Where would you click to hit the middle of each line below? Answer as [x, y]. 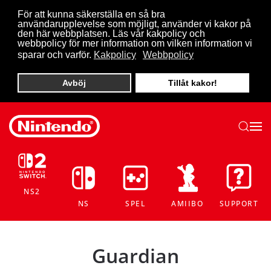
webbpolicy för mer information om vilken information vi [135, 43]
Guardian [135, 255]
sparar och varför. [54, 55]
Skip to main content [68, 28]
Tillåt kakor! [192, 83]
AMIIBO [188, 203]
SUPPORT [239, 203]
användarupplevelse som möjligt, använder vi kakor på [134, 24]
